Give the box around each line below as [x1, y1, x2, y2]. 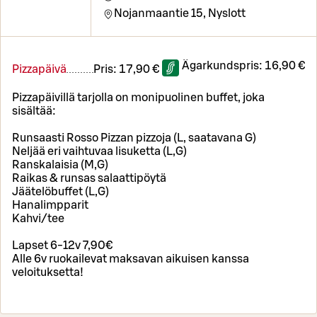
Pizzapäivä [12, 64, 67, 76]
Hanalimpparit [12, 200, 88, 212]
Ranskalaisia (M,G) [12, 159, 108, 171]
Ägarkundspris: [182, 60, 265, 72]
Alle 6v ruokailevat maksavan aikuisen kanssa [12, 253, 249, 265]
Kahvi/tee [12, 213, 64, 225]
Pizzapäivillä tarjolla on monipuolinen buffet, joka [12, 92, 265, 104]
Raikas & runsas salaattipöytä [12, 173, 166, 185]
